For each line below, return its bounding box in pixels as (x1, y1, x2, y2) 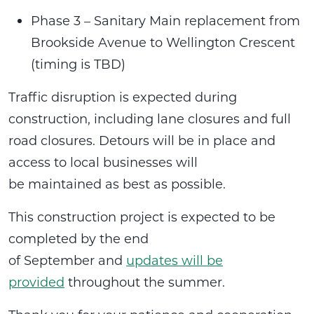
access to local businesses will (8, 153, 198, 170)
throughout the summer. (64, 273, 225, 290)
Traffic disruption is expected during (8, 88, 237, 105)
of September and (8, 252, 126, 268)
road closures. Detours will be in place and (8, 132, 275, 149)
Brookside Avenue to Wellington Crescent (31, 34, 295, 50)
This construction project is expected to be (8, 208, 275, 225)
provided (8, 273, 64, 290)
